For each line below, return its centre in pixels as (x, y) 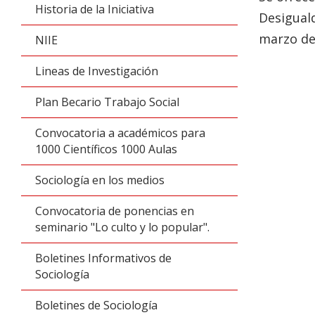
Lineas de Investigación (97, 71)
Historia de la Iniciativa (95, 9)
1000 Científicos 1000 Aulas (106, 149)
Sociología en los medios (100, 180)
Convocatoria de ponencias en (115, 211)
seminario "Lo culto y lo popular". (122, 227)
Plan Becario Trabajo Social (107, 102)
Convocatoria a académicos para (120, 133)
